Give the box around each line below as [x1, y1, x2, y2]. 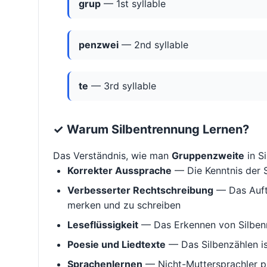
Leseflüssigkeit [67, 219, 138, 231]
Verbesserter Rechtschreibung [67, 184, 213, 197]
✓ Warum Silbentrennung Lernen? [53, 122, 249, 137]
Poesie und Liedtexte [67, 238, 166, 251]
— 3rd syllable [88, 80, 156, 92]
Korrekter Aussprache [67, 164, 172, 177]
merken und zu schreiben [67, 199, 181, 212]
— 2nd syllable [119, 39, 188, 51]
